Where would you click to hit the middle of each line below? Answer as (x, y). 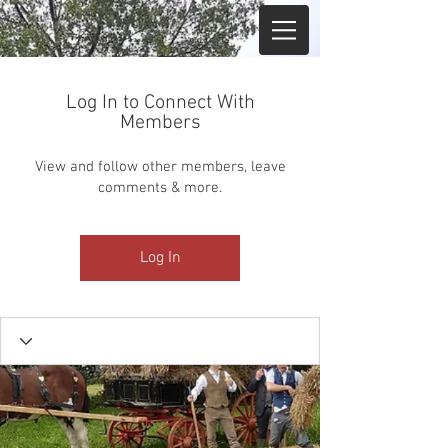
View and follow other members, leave (160, 167)
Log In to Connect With (160, 103)
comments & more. (160, 188)
